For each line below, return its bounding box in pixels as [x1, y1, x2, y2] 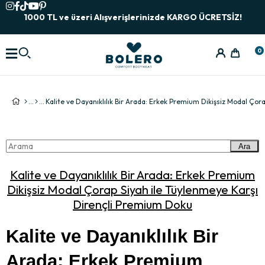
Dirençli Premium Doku [73, 197, 192, 212]
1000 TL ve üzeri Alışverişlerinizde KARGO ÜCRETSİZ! [23, 12, 242, 22]
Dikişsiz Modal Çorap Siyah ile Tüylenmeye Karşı [7, 182, 258, 197]
